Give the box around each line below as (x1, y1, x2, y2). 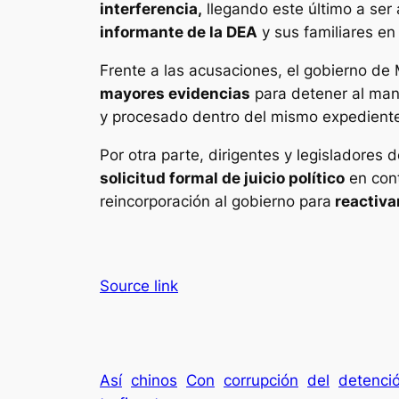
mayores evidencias (100, 85, 250, 103)
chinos (131, 371, 177, 390)
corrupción (224, 371, 298, 390)
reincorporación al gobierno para (100, 191, 331, 210)
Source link (100, 276, 178, 295)
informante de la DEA (100, 23, 257, 42)
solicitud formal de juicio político (100, 168, 345, 187)
